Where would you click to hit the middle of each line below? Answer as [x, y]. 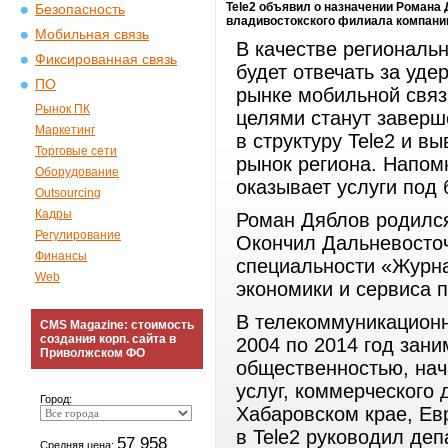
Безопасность [80, 9]
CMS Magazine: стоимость [117, 325]
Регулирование [78, 235]
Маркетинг [65, 130]
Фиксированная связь [106, 59]
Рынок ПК [62, 109]
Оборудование [77, 172]
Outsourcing [68, 193]
